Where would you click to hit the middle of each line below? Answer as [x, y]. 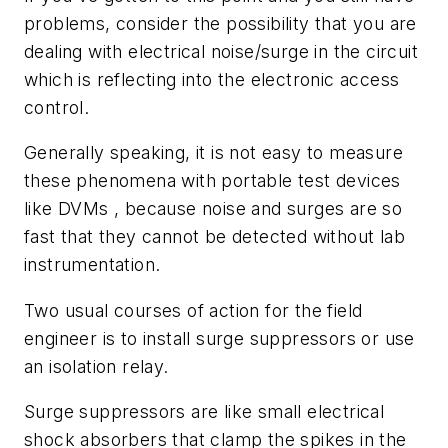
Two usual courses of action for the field [193, 310]
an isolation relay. [96, 366]
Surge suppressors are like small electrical [204, 412]
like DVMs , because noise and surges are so [213, 209]
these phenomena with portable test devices [212, 181]
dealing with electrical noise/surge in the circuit [221, 51]
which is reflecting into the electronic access [212, 79]
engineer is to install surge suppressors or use [219, 338]
